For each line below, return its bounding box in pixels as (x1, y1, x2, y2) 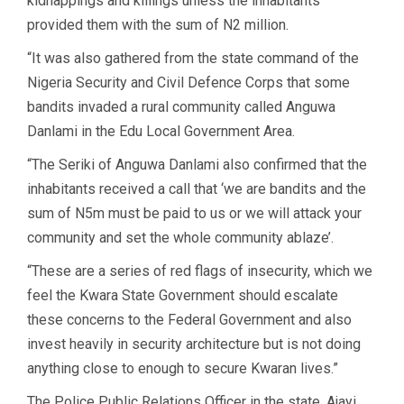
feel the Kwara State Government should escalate (27, 286, 338, 304)
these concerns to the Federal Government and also (27, 310, 352, 328)
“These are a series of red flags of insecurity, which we (27, 262, 372, 280)
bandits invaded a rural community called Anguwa (27, 97, 335, 115)
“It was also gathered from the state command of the (27, 49, 359, 67)
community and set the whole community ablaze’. (27, 228, 334, 246)
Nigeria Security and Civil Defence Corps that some (27, 73, 350, 91)
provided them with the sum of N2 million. (27, 15, 289, 33)
